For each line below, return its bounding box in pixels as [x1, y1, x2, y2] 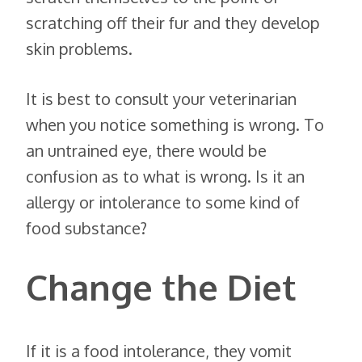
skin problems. [26, 37, 133, 59]
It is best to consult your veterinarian [26, 87, 297, 109]
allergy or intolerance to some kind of [26, 191, 300, 213]
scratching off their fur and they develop [26, 11, 320, 33]
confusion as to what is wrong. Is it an [26, 165, 305, 187]
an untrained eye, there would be [26, 139, 267, 161]
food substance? [26, 217, 147, 238]
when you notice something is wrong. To [26, 113, 324, 135]
